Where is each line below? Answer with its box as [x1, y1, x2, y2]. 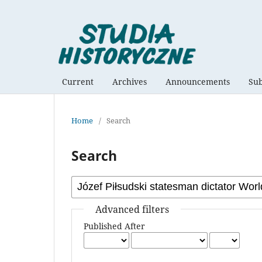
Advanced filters [95, 202, 170, 216]
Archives [112, 75, 147, 87]
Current [62, 75, 94, 87]
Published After [84, 220, 146, 232]
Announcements [166, 75, 230, 87]
